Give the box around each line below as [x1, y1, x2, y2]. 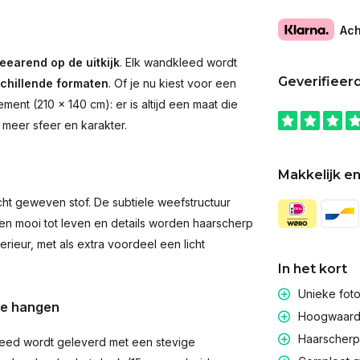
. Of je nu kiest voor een [108, 76, 236, 90]
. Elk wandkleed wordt [120, 55, 237, 69]
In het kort [277, 261, 347, 277]
